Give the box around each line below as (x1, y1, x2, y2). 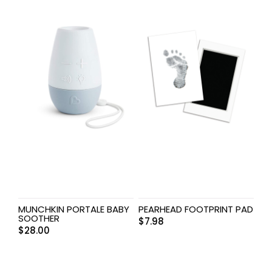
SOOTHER (18, 212, 59, 225)
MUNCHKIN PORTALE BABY (18, 203, 129, 216)
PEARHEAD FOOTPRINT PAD (138, 203, 253, 216)
